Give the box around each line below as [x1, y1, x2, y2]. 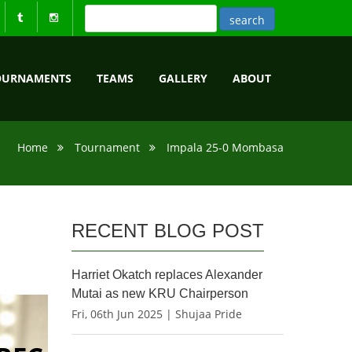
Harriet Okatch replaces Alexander [71, 268, 262, 281]
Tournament [75, 140, 140, 155]
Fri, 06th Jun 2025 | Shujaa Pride [71, 306, 242, 321]
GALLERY [159, 71, 207, 86]
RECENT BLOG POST [71, 220, 264, 241]
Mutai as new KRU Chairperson [71, 287, 248, 300]
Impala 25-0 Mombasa [167, 140, 284, 155]
